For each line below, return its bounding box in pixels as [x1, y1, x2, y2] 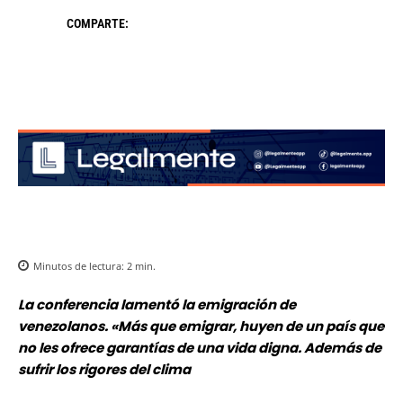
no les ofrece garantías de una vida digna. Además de [18, 338, 381, 358]
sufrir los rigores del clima [18, 360, 191, 380]
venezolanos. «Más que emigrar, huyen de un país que [18, 317, 384, 336]
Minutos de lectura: [33, 259, 127, 273]
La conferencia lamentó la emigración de [18, 295, 296, 315]
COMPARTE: [67, 16, 129, 31]
